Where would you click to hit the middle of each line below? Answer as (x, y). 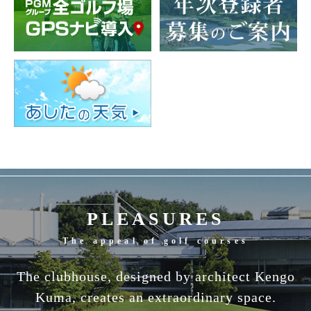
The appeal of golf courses (155, 241)
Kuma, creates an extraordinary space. (155, 297)
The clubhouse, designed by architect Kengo (155, 276)
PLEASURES (155, 219)
